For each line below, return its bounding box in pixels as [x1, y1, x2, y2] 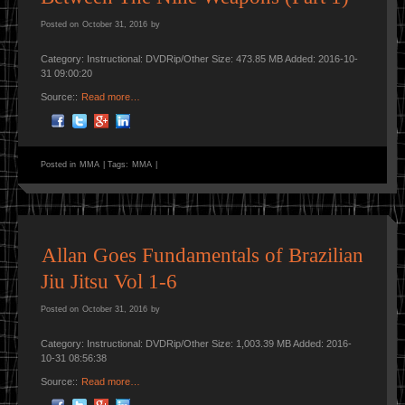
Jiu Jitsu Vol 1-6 [41, 269, 177, 293]
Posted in [41, 159, 79, 169]
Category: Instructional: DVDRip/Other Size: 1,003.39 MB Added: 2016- [41, 337, 352, 349]
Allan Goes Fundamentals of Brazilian [42, 243, 363, 267]
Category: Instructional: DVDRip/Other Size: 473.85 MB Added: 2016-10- [41, 52, 358, 64]
